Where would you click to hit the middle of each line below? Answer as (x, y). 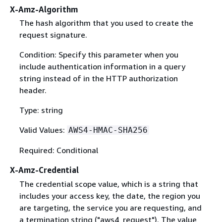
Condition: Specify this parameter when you (99, 55)
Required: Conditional (58, 150)
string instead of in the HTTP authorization (98, 79)
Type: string (41, 110)
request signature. (53, 35)
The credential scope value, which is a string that (109, 184)
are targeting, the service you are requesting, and (110, 207)
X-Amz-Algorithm (44, 10)
